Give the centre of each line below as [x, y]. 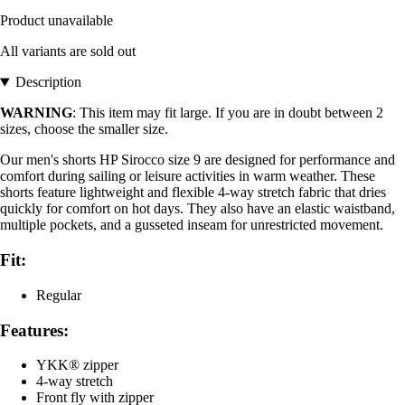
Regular [59, 295]
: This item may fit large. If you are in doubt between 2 [228, 113]
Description [48, 82]
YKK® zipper [77, 365]
